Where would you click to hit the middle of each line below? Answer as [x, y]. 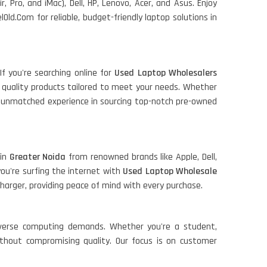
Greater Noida [39, 157]
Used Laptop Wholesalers [166, 73]
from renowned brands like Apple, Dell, [143, 157]
